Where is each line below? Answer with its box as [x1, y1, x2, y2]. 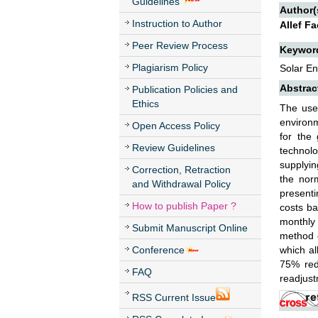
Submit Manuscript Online [132, 222, 248, 234]
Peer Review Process [132, 40, 228, 51]
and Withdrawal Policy [132, 178, 231, 190]
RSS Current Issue [132, 292, 216, 303]
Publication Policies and [132, 84, 238, 95]
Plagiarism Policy [132, 62, 208, 73]
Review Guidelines [132, 142, 215, 153]
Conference [132, 244, 185, 256]
